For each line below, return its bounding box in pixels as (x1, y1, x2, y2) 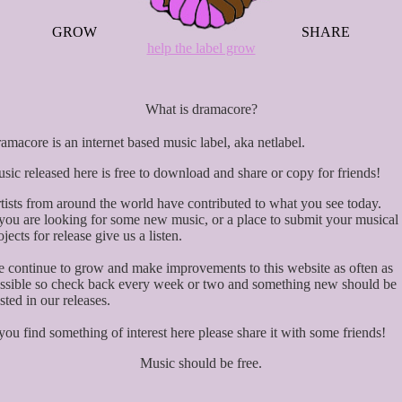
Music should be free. (140, 355, 262, 371)
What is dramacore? (144, 101, 258, 117)
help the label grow (146, 40, 256, 56)
